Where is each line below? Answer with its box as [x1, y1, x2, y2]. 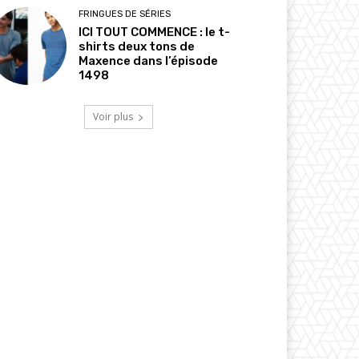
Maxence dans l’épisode [79, 54, 219, 69]
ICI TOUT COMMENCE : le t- [79, 25, 231, 40]
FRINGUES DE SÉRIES [79, 9, 171, 20]
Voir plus [93, 110, 133, 124]
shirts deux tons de [79, 39, 196, 54]
